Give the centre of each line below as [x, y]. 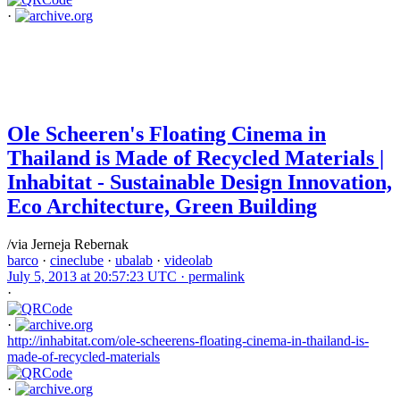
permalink [217, 277]
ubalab [134, 261]
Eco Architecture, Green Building [162, 207]
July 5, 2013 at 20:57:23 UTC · [98, 277]
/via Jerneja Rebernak [68, 245]
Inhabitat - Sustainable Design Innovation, [200, 183]
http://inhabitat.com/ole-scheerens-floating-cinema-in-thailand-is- [188, 341]
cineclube [77, 261]
